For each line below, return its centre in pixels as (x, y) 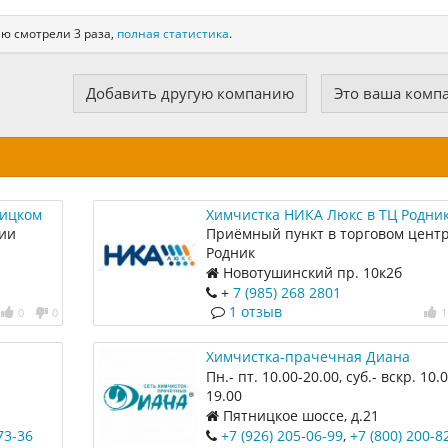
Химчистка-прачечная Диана (307, 357)
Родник (230, 253)
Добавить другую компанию (189, 92)
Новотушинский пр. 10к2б (310, 273)
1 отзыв (255, 312)
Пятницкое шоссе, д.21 (298, 416)
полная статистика (173, 33)
